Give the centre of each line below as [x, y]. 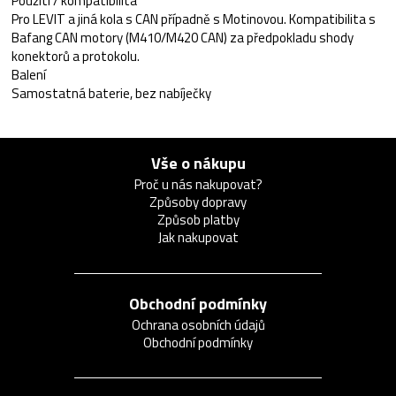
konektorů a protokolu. [76, 56]
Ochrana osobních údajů [198, 324]
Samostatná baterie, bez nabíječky [111, 93]
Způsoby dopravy [198, 202]
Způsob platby [198, 220]
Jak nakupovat [198, 237]
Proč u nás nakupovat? [198, 184]
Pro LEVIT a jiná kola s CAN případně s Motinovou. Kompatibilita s [194, 19]
